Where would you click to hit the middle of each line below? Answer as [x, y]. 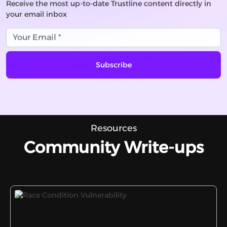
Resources [113, 128]
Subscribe [113, 65]
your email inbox [36, 14]
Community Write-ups [113, 147]
